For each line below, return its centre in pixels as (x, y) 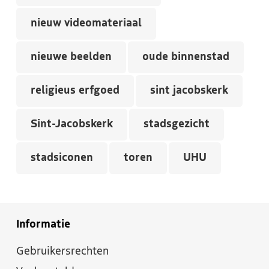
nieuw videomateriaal (86, 23)
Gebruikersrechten (62, 252)
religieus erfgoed (75, 91)
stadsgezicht (177, 124)
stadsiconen (62, 158)
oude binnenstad (186, 57)
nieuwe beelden (71, 57)
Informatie (43, 225)
